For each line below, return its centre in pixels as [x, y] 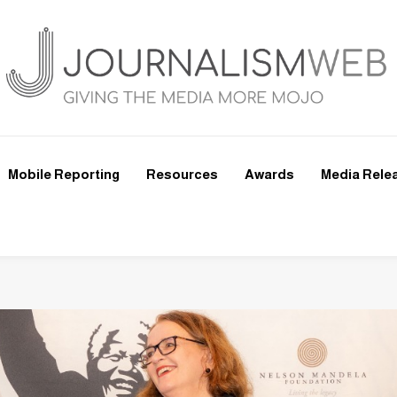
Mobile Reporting [64, 174]
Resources [182, 174]
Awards [269, 174]
